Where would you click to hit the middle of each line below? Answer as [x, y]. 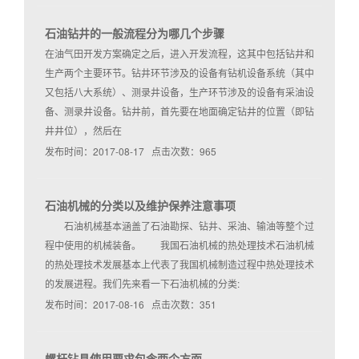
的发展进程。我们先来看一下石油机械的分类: [152, 284]
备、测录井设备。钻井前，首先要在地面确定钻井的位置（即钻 [179, 111]
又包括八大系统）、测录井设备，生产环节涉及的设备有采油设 [179, 92]
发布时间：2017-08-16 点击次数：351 [131, 305]
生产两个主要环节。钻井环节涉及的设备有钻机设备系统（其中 [179, 73]
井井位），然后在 [83, 131]
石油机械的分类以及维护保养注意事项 [140, 206]
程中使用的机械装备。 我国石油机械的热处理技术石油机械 [179, 245]
